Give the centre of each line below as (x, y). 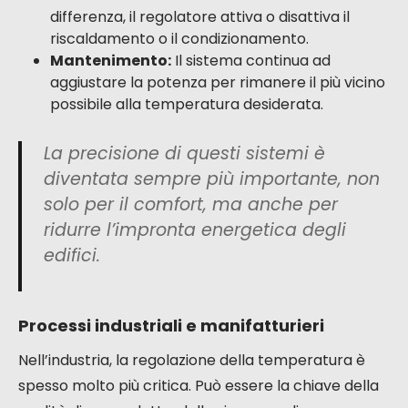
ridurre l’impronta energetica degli (195, 230)
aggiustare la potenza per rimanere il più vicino (218, 83)
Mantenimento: (111, 61)
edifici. (72, 256)
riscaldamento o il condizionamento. (179, 39)
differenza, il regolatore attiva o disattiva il (200, 17)
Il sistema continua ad (251, 61)
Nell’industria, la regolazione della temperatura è (192, 361)
